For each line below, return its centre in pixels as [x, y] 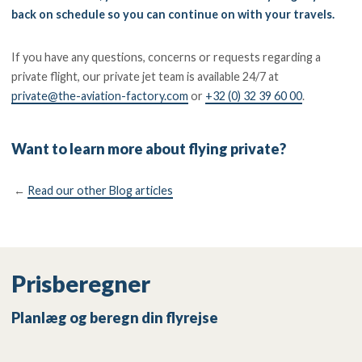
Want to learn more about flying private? [149, 149]
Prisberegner [81, 284]
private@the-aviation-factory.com [100, 95]
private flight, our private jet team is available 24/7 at [145, 76]
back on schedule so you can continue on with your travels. [175, 15]
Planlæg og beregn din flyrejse [115, 317]
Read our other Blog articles [101, 190]
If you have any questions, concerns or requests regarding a [166, 57]
